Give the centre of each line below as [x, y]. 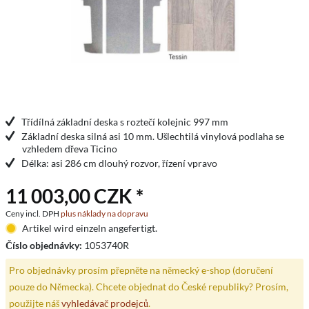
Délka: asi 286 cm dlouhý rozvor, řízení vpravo [119, 163]
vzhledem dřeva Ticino [70, 149]
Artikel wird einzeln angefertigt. [89, 228]
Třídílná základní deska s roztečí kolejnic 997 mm [125, 122]
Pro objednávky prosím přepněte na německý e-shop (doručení [141, 270]
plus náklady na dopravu [104, 213]
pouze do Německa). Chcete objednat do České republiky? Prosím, [148, 286]
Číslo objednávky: [45, 245]
